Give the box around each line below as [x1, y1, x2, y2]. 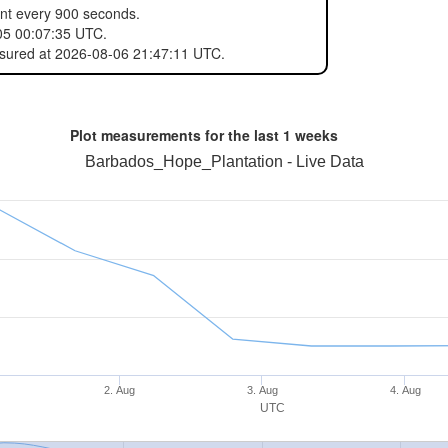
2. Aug [104, 384, 136, 396]
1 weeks [283, 125, 338, 145]
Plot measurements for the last [70, 125, 279, 145]
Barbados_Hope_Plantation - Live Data [84, 153, 364, 171]
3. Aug [246, 384, 278, 396]
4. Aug [389, 384, 421, 396]
